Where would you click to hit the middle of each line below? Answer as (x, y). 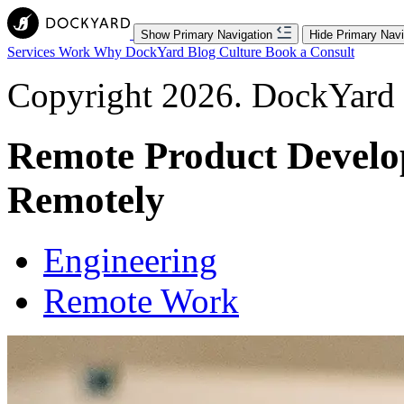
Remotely (86, 199)
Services (33, 52)
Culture (242, 52)
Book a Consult (310, 52)
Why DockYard (141, 52)
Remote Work (141, 300)
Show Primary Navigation (207, 35)
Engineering (130, 260)
